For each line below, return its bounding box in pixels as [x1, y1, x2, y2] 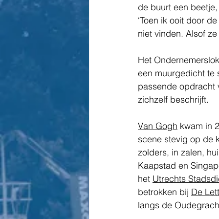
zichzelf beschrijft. [138, 94, 211, 106]
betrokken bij [138, 186, 191, 198]
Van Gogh [138, 120, 177, 132]
